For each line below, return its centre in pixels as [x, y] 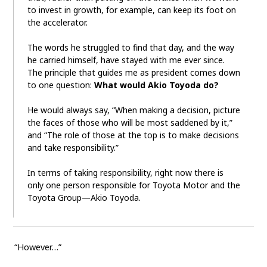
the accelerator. [57, 23]
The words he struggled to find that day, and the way [131, 48]
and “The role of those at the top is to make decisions [133, 135]
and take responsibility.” [73, 148]
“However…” [38, 247]
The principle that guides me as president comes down [133, 73]
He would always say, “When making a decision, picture [133, 110]
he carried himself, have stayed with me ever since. [126, 60]
